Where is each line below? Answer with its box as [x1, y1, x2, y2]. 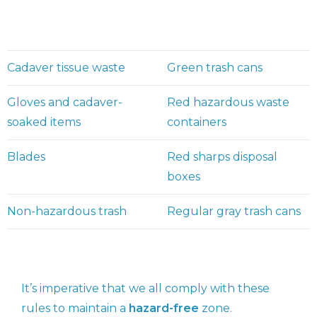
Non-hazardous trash [7, 204, 127, 219]
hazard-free [129, 301, 199, 316]
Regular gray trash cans [167, 204, 301, 219]
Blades [7, 150, 45, 164]
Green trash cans [167, 61, 263, 75]
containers [167, 115, 226, 129]
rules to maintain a [21, 301, 129, 316]
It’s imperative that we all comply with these [21, 282, 270, 296]
